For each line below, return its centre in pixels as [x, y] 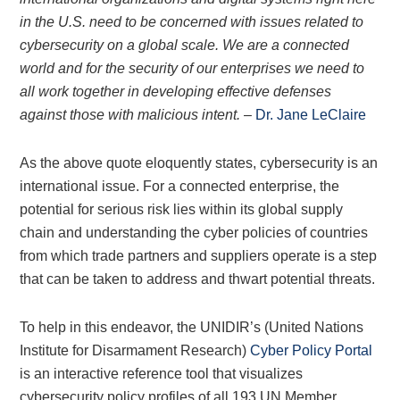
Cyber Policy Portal [312, 350]
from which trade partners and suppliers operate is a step [199, 256]
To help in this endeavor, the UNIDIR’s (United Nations [192, 327]
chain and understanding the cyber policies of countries [194, 233]
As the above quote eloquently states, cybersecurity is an [199, 163]
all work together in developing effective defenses [176, 92]
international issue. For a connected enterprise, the [180, 186]
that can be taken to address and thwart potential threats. [198, 279]
